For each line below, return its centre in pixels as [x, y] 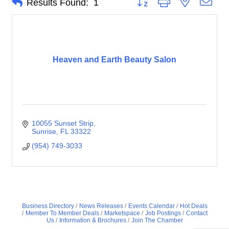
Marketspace [122, 213]
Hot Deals [193, 206]
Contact [197, 213]
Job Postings [163, 213]
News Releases [101, 206]
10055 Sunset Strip [62, 123]
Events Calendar [151, 206]
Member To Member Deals [62, 213]
